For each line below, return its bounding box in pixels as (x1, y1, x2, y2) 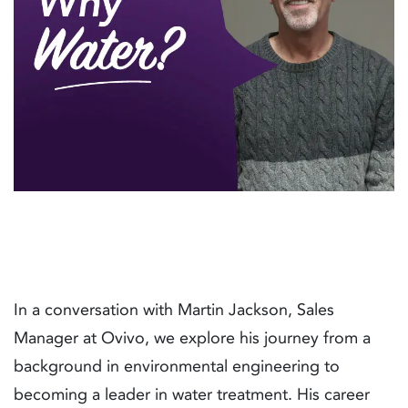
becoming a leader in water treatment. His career (14, 384, 370, 405)
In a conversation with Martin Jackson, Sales (14, 300, 334, 321)
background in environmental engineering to (14, 356, 340, 377)
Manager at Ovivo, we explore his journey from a (14, 328, 371, 349)
